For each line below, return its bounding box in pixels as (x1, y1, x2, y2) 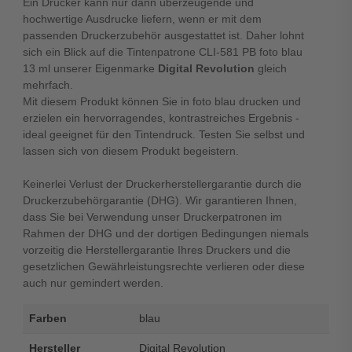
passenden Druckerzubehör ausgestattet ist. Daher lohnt (22, 28, 304, 42)
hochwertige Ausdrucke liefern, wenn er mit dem (22, 12, 262, 25)
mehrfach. (22, 78, 73, 91)
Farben (28, 311, 67, 324)
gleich (254, 61, 287, 75)
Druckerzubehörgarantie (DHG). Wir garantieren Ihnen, (22, 193, 297, 207)
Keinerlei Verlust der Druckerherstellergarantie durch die (22, 177, 302, 190)
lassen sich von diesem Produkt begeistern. (22, 144, 239, 157)
